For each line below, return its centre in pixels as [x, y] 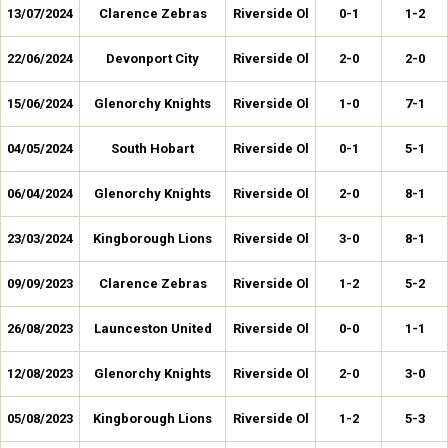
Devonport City [152, 58]
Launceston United [152, 328]
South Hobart [152, 148]
